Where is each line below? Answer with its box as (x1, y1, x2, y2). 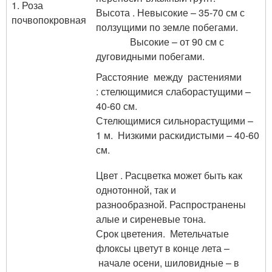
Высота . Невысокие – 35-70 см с (96, 5, 245, 19)
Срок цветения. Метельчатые (96, 226, 229, 240)
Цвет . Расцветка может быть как (96, 168, 242, 182)
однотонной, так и (96, 183, 176, 197)
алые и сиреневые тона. (96, 212, 206, 226)
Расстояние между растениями (96, 70, 242, 84)
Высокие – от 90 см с (96, 35, 224, 49)
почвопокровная (12, 13, 86, 27)
